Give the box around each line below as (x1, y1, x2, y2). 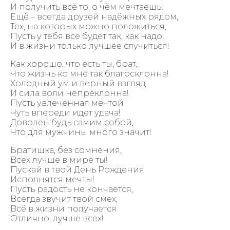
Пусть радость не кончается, (10, 184, 133, 194)
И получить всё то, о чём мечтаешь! (10, 2, 163, 12)
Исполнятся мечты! (10, 174, 94, 184)
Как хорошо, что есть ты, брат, (10, 59, 138, 69)
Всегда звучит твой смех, (10, 194, 118, 204)
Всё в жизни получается (10, 203, 117, 214)
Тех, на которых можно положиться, (10, 21, 166, 31)
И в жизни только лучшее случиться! (10, 41, 169, 51)
